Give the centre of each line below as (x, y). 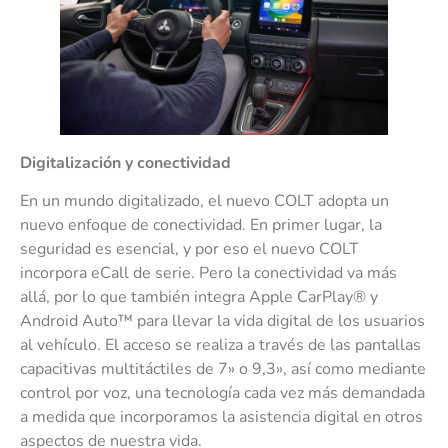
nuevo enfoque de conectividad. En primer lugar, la (201, 225)
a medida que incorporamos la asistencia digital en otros (221, 417)
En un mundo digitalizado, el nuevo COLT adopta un (204, 201)
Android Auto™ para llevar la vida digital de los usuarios (222, 321)
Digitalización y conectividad (125, 162)
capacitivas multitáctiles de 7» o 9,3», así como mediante (223, 369)
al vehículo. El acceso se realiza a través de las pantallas (220, 345)
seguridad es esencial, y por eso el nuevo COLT (189, 249)
